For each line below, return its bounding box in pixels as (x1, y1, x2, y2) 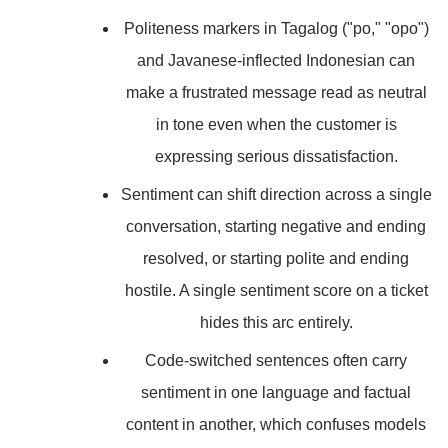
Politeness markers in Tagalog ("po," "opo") (123, 20, 429, 37)
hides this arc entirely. (199, 314, 353, 331)
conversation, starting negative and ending (126, 218, 426, 235)
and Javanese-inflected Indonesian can (137, 52, 415, 69)
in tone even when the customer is (155, 116, 397, 133)
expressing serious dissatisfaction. (154, 148, 398, 165)
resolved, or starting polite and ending (143, 250, 409, 267)
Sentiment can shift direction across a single (120, 186, 432, 203)
